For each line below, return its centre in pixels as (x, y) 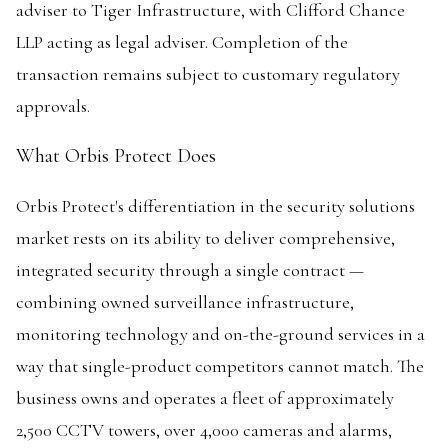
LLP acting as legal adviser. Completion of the (182, 42)
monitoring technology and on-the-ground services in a (220, 334)
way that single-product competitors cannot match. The (220, 366)
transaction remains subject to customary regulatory (208, 74)
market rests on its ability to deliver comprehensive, (205, 238)
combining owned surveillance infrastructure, (185, 302)
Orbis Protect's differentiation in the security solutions (215, 206)
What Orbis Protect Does (116, 156)
